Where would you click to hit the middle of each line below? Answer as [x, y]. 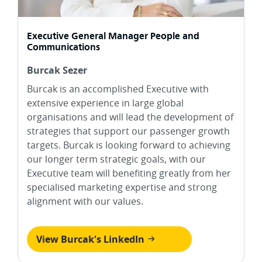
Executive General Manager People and [113, 36]
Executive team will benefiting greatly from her [129, 173]
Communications [63, 47]
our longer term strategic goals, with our [116, 159]
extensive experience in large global [105, 103]
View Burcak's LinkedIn [92, 239]
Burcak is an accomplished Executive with [118, 89]
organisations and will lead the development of [130, 117]
